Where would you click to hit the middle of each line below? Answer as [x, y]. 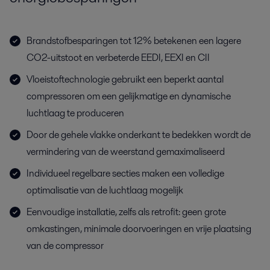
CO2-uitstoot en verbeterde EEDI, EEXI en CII [118, 58]
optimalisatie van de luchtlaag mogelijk [105, 190]
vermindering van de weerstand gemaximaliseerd [126, 152]
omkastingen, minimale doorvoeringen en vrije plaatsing [139, 229]
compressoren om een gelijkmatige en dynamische [129, 96]
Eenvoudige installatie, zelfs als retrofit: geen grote [126, 212]
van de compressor [65, 246]
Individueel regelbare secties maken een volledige [125, 174]
